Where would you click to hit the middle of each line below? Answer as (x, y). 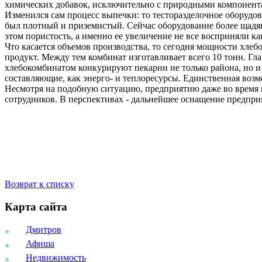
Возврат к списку (39, 184)
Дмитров (44, 229)
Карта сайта (36, 207)
